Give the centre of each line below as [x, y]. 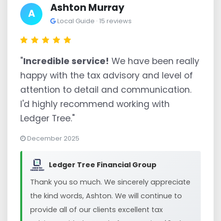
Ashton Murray [87, 8]
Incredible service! [66, 61]
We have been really [154, 61]
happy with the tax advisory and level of [107, 75]
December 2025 [53, 138]
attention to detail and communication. [106, 90]
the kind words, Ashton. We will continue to [106, 196]
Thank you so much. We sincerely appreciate [110, 182]
